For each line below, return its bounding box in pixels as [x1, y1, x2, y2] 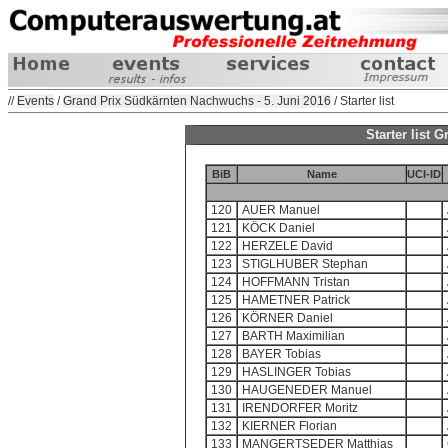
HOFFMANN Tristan [242, 275, 350, 289]
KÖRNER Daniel [242, 311, 333, 325]
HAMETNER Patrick [242, 293, 350, 307]
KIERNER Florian [242, 419, 337, 433]
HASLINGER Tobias [242, 365, 351, 379]
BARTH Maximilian [242, 329, 345, 343]
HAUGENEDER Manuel [242, 383, 372, 397]
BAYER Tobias [242, 347, 321, 361]
